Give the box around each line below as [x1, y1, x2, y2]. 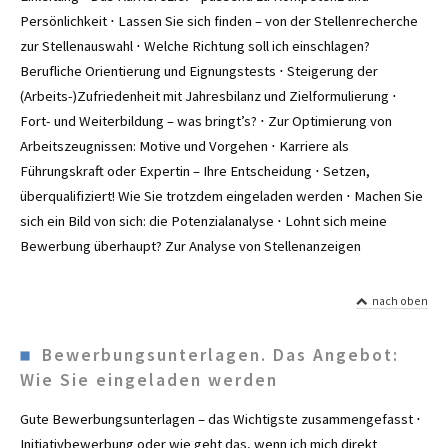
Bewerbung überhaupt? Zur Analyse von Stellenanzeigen [20, 236, 361, 255]
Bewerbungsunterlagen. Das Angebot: [30, 344, 399, 367]
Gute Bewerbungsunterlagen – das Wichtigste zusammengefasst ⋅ [20, 409, 421, 428]
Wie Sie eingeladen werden [20, 369, 278, 392]
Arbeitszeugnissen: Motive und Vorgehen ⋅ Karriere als [20, 136, 349, 155]
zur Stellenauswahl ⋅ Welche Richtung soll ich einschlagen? [20, 36, 370, 55]
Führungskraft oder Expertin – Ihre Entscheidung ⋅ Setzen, [20, 161, 370, 180]
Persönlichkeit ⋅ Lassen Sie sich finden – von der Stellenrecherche [20, 11, 418, 30]
